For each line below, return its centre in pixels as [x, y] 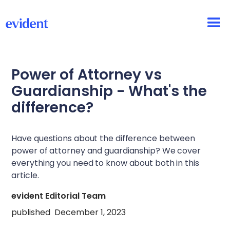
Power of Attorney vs [87, 75]
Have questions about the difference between [103, 138]
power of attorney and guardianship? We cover [106, 151]
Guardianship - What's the [109, 91]
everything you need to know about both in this [105, 163]
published [31, 212]
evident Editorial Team [59, 196]
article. [25, 175]
